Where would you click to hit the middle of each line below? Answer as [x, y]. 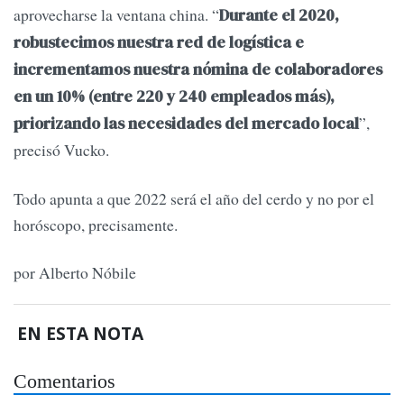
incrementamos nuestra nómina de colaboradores [198, 70]
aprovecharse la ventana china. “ [116, 15]
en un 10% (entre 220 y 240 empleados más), [174, 97]
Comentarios [64, 381]
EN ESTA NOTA [81, 333]
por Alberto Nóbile [75, 273]
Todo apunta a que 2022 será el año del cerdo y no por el [194, 198]
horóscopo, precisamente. [96, 224]
